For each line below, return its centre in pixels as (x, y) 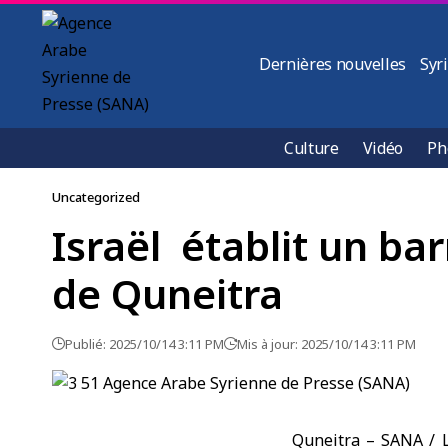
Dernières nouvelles (332, 64)
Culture (311, 148)
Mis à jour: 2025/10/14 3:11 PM (326, 344)
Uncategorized (96, 197)
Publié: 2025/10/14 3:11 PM (144, 344)
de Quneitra (167, 293)
